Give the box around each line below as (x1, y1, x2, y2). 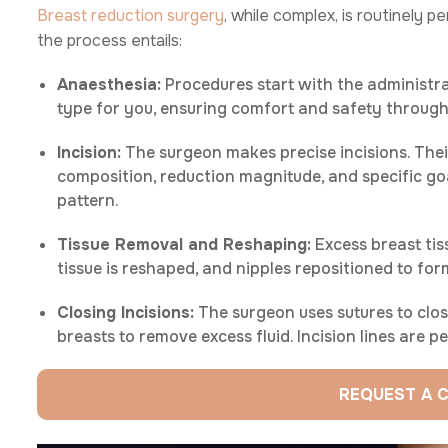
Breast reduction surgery (37, 4, 224, 26)
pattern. (57, 189, 119, 211)
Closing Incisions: (57, 301, 194, 323)
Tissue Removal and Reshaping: (57, 233, 311, 255)
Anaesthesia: (57, 73, 161, 95)
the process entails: (37, 29, 182, 51)
